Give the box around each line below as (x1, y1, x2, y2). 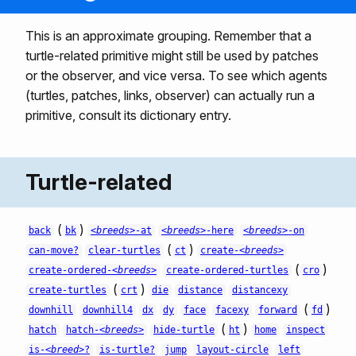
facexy (215, 304, 249, 316)
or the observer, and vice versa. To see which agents (25, 67, 327, 83)
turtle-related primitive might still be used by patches (25, 47, 319, 64)
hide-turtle (153, 324, 215, 336)
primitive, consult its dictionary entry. (25, 106, 231, 123)
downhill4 (83, 304, 133, 316)
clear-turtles (88, 245, 161, 257)
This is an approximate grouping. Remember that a (25, 27, 311, 44)
